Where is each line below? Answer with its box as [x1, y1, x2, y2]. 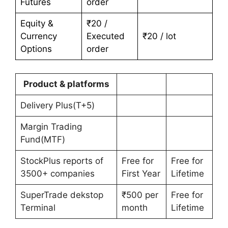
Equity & [20, 18, 53, 28]
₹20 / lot [142, 31, 176, 41]
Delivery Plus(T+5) [20, 100, 95, 110]
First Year [121, 168, 160, 179]
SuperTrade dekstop [20, 189, 103, 200]
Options [20, 44, 52, 54]
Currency [20, 31, 57, 41]
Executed [86, 31, 125, 41]
